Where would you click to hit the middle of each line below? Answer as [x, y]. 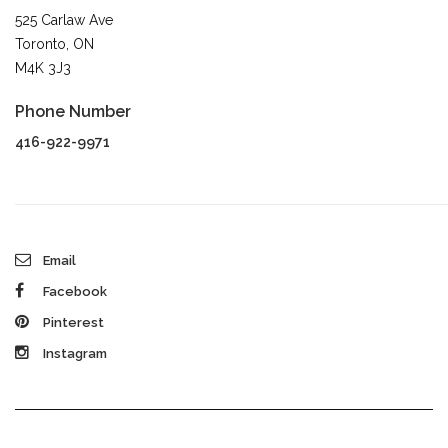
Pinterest [72, 322]
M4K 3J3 [43, 67]
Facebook [73, 291]
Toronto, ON [54, 43]
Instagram [73, 353]
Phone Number [73, 111]
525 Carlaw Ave [64, 19]
